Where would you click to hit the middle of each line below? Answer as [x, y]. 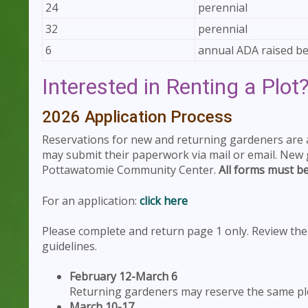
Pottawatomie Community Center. [130, 170]
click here [164, 200]
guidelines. [69, 246]
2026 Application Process [137, 117]
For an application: [91, 200]
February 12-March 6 [123, 276]
